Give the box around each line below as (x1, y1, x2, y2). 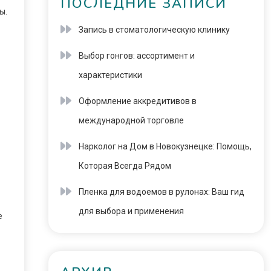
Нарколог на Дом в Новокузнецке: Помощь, (78, 142, 252, 151)
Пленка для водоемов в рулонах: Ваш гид (78, 187, 244, 197)
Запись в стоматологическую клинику (78, 25, 230, 34)
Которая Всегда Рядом (78, 161, 171, 171)
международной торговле (78, 116, 184, 125)
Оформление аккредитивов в (78, 96, 197, 106)
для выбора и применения (78, 206, 184, 216)
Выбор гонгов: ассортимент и (78, 51, 195, 60)
